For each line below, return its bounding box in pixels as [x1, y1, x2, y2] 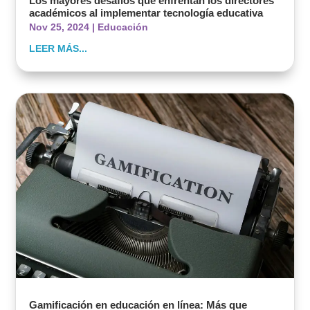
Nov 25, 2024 [29, 21, 90, 33]
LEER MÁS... [29, 42, 88, 54]
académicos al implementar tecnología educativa [29, 6, 264, 19]
